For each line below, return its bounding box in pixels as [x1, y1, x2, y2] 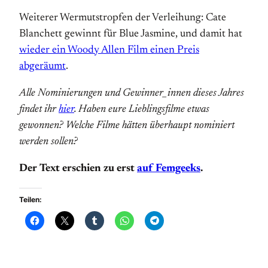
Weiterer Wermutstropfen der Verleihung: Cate [19, 13, 226, 23]
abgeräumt [19, 61, 66, 72]
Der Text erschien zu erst [19, 163, 137, 174]
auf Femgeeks [137, 163, 200, 174]
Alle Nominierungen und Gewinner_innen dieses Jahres [19, 88, 244, 99]
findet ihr [19, 104, 59, 115]
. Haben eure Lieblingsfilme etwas [74, 104, 209, 115]
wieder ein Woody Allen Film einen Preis [19, 45, 199, 56]
